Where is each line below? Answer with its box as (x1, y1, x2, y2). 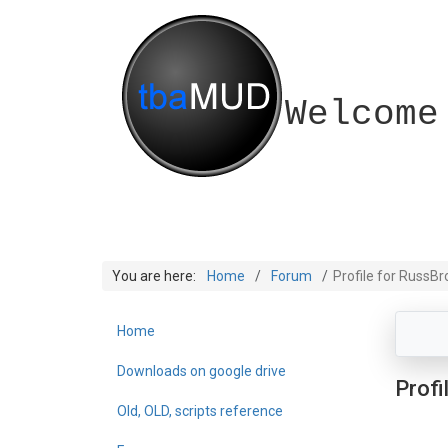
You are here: (112, 268, 202, 284)
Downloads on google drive (117, 363, 286, 379)
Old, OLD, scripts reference (117, 403, 283, 419)
